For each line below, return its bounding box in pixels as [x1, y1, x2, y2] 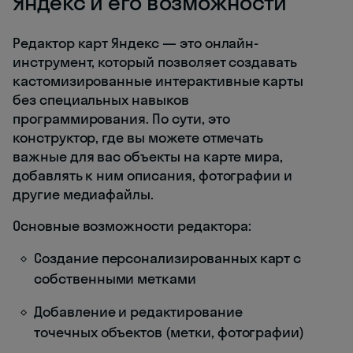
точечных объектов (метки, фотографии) [34, 323, 305, 342]
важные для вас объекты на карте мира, [13, 147, 284, 166]
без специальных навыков [13, 91, 189, 110]
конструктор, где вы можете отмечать [13, 128, 264, 147]
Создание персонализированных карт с [34, 249, 302, 268]
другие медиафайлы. [13, 185, 154, 204]
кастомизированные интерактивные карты [13, 72, 304, 91]
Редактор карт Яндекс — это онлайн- [13, 34, 259, 53]
